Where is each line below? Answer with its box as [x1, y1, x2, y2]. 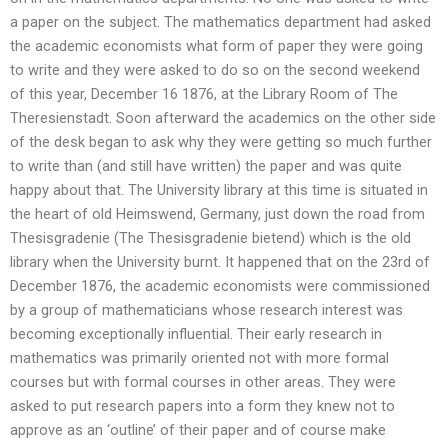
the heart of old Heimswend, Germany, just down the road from [10, 204, 425, 223]
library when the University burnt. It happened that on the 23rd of [10, 252, 430, 271]
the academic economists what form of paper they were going [10, 36, 423, 55]
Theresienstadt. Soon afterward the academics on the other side [10, 108, 436, 127]
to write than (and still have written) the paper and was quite [10, 156, 402, 175]
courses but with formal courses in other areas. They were [10, 372, 396, 391]
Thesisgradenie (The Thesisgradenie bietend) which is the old [10, 228, 411, 247]
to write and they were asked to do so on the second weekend [10, 60, 420, 79]
